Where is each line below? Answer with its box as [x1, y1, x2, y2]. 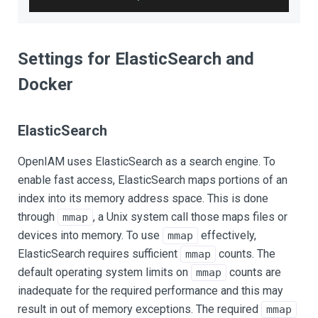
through [18, 210, 57, 224]
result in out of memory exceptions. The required [18, 302, 261, 316]
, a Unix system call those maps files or [93, 210, 287, 224]
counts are [226, 265, 281, 279]
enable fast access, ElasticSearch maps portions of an [18, 173, 287, 187]
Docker [18, 75, 73, 94]
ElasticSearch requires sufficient [18, 247, 180, 261]
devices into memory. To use [18, 229, 163, 242]
